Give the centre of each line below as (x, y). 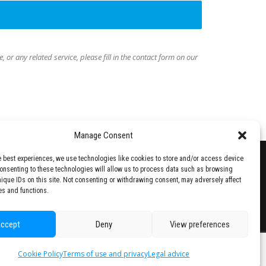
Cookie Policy (41, 254)
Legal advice (169, 254)
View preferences (200, 224)
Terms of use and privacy (106, 254)
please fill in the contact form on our (139, 57)
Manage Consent (104, 135)
